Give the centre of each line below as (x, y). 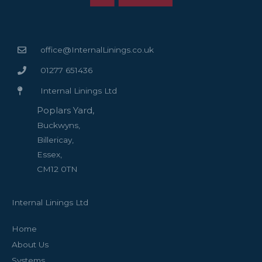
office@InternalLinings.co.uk (97, 50)
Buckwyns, (58, 125)
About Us (30, 244)
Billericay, (55, 140)
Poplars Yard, (65, 111)
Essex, (49, 155)
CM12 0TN (57, 169)
